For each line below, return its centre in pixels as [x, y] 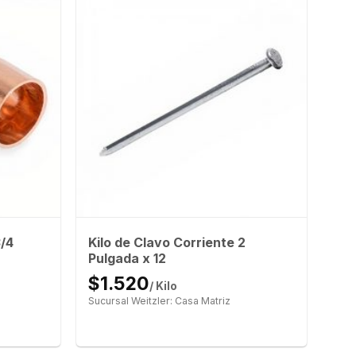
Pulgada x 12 [127, 259]
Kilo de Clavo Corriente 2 [166, 243]
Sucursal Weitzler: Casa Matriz [159, 301]
